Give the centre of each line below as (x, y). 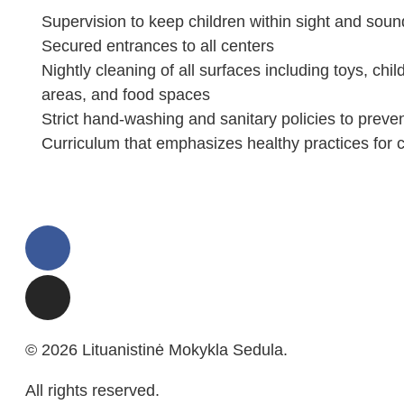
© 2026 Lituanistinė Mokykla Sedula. (156, 350)
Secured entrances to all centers (157, 46)
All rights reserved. (92, 391)
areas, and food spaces (125, 95)
